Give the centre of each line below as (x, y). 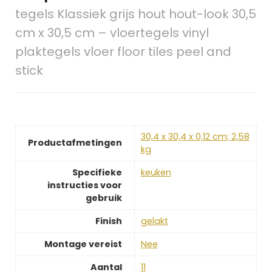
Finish (108, 221)
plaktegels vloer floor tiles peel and (123, 52)
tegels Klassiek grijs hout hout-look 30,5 (135, 14)
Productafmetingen (75, 143)
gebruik (104, 198)
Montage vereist (83, 244)
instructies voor (84, 185)
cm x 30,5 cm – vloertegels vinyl (112, 33)
